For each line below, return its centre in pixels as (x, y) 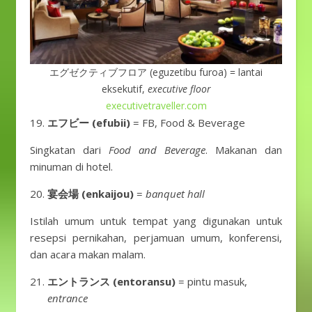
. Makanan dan (244, 150)
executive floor (179, 89)
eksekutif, (124, 89)
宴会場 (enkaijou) (91, 194)
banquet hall (175, 194)
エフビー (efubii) (89, 123)
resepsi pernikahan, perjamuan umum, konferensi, (156, 237)
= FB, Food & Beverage (188, 123)
